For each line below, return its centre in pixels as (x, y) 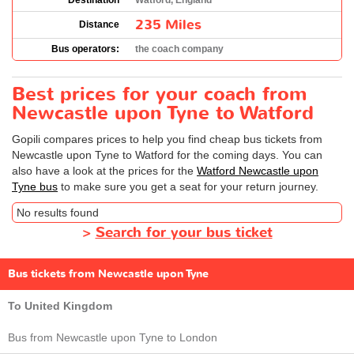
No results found (58, 213)
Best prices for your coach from (159, 94)
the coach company (179, 49)
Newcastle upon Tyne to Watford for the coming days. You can (167, 155)
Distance (99, 24)
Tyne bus (35, 186)
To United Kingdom (60, 306)
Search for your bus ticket (184, 233)
